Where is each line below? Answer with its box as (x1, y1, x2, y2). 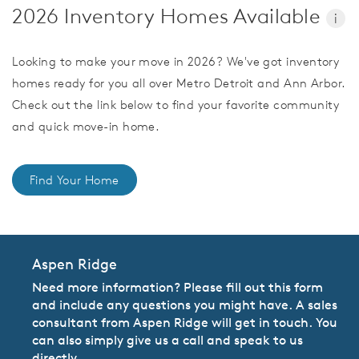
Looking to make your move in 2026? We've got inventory (12, 53, 340, 69)
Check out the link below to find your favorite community (12, 96, 340, 112)
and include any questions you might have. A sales (32, 296, 337, 313)
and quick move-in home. (12, 118, 160, 134)
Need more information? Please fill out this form (32, 278, 323, 295)
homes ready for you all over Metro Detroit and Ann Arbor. (12, 75, 346, 91)
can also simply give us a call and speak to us (32, 331, 303, 348)
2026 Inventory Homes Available (12, 2, 327, 29)
